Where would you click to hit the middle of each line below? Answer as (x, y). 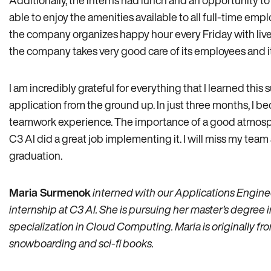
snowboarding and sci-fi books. (81, 243)
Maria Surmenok (50, 192)
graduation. (36, 155)
